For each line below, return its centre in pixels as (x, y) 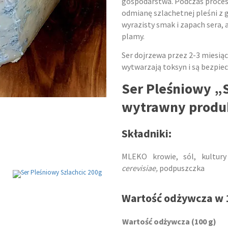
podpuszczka (181, 168)
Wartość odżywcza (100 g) (169, 222)
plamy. (133, 36)
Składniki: (147, 134)
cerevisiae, (140, 168)
